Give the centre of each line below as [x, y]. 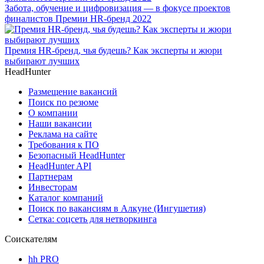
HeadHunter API [60, 166]
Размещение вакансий [73, 91]
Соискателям [31, 239]
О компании [53, 113]
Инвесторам [53, 187]
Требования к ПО [64, 144]
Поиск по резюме [63, 102]
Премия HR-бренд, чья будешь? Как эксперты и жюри [113, 50]
